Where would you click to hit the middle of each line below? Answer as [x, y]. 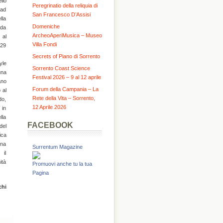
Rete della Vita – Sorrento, [63, 98]
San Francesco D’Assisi [61, 14]
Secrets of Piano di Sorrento [66, 56]
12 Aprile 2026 [49, 107]
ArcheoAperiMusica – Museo [67, 35]
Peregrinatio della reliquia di [65, 5]
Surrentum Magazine [57, 147]
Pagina [40, 173]
